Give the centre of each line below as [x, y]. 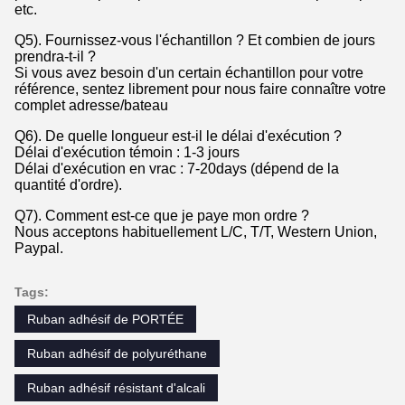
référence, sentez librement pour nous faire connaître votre [200, 89]
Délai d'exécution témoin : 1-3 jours [127, 153]
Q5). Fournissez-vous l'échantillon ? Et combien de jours [195, 41]
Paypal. [39, 249]
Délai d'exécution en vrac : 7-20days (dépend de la [177, 169]
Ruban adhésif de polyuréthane [117, 354]
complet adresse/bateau [91, 106]
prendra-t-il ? [55, 57]
